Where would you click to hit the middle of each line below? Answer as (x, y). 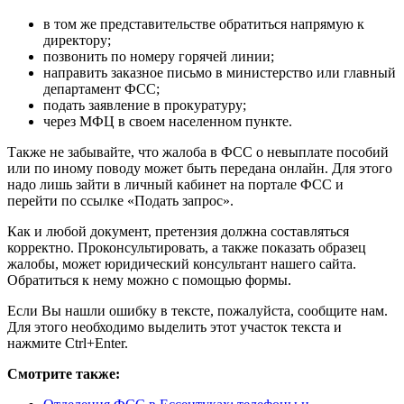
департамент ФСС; (101, 89)
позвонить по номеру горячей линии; (159, 57)
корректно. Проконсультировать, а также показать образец (187, 248)
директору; (77, 41)
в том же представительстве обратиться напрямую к (204, 24)
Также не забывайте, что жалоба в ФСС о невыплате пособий (198, 152)
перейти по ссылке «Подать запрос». (120, 201)
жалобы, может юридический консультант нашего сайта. (182, 264)
